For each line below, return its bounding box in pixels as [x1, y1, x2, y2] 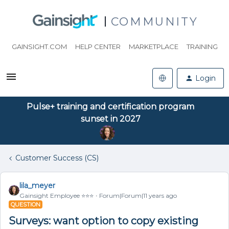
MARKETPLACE [128, 42, 178, 51]
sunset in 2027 [80, 114, 141, 124]
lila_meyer [19, 181, 55, 190]
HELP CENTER [75, 42, 121, 51]
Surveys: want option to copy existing [9, 215, 198, 227]
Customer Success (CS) [15, 153, 99, 163]
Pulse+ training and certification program [27, 102, 194, 111]
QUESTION [11, 201, 40, 208]
